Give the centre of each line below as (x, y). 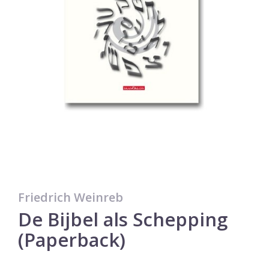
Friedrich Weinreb (71, 197)
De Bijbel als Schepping (123, 219)
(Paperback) (72, 239)
